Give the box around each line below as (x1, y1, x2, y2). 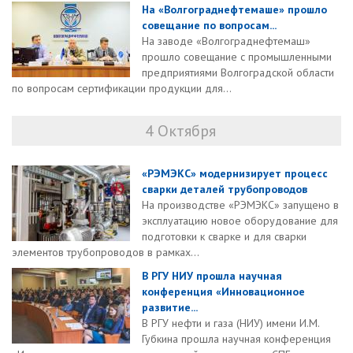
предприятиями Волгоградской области (142, 65, 334, 80)
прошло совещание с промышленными (142, 50, 332, 65)
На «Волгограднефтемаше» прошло (142, 2, 327, 17)
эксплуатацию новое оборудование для (142, 214, 338, 229)
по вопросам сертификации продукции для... (12, 81, 232, 96)
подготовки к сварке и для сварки (142, 229, 307, 244)
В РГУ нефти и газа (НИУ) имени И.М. (142, 316, 319, 331)
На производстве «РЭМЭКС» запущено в (142, 198, 339, 213)
